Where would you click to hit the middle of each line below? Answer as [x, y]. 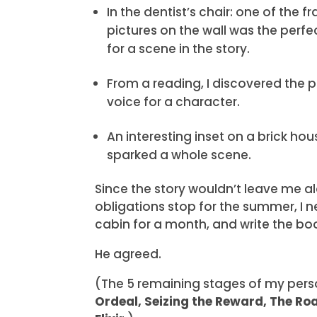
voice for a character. [174, 102]
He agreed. [128, 254]
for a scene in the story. [179, 48]
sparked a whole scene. [179, 155]
